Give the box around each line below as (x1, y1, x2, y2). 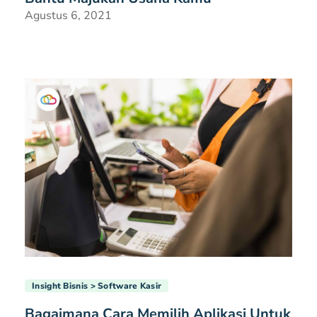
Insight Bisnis (32, 280, 88, 292)
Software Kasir (98, 280, 162, 292)
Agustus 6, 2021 (25, 8, 112, 24)
